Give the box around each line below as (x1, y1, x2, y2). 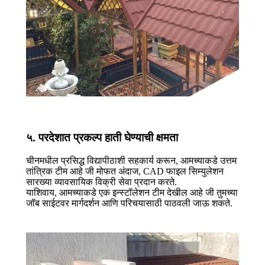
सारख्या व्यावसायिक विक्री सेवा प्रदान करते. (26, 176, 177, 187)
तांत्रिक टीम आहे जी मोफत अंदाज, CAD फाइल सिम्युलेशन (26, 166, 224, 176)
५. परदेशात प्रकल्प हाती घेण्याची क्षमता (26, 131, 178, 144)
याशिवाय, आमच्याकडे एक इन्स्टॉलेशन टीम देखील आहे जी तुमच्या (26, 187, 238, 198)
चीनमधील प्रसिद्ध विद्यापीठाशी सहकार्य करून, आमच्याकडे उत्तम (26, 155, 237, 166)
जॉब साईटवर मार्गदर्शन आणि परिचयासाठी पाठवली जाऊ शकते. (26, 198, 232, 208)
